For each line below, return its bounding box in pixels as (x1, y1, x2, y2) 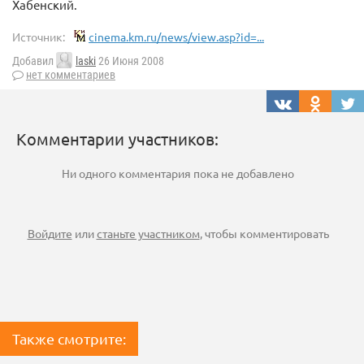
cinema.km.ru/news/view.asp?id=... (89, 29, 264, 44)
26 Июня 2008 (96, 54, 164, 68)
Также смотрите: (12, 330, 126, 348)
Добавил (12, 54, 56, 68)
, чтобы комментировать (199, 226, 329, 241)
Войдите (27, 226, 72, 241)
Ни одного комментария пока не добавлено (62, 166, 294, 181)
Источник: (12, 29, 65, 44)
